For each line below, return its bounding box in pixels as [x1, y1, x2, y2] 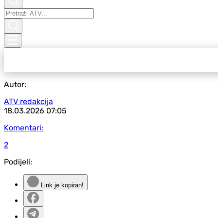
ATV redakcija [4, 97, 53, 106]
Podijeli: [4, 157, 32, 166]
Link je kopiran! [39, 182, 84, 189]
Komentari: [4, 123, 43, 132]
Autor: [4, 80, 26, 89]
